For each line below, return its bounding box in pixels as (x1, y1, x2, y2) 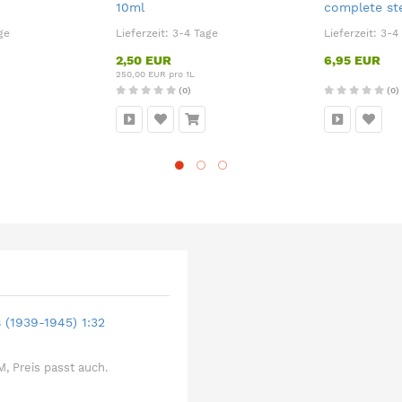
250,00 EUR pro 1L (116, 69, 195, 79)
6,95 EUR (324, 53, 380, 67)
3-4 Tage (172, 27, 218, 39)
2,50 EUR (116, 53, 171, 67)
